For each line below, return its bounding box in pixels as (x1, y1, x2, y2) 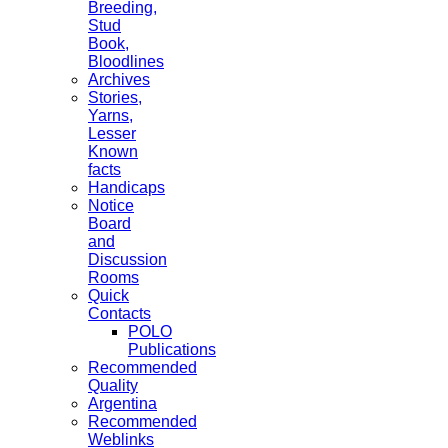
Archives (88, 71, 150, 88)
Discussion (88, 251, 167, 268)
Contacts (88, 305, 151, 322)
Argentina (88, 395, 157, 412)
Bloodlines (88, 53, 164, 70)
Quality (88, 377, 138, 394)
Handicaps (88, 179, 165, 196)
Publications (128, 341, 216, 358)
